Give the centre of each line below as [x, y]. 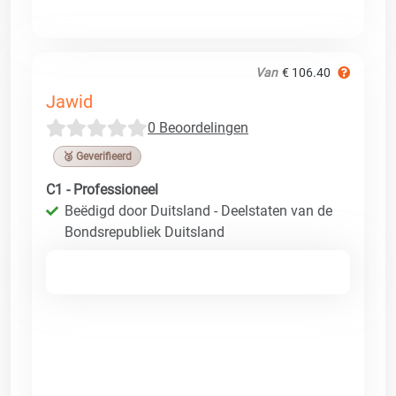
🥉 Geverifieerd [97, 156]
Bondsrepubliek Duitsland [145, 232]
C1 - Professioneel [102, 189]
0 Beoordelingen [198, 127]
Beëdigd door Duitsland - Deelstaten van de [198, 210]
